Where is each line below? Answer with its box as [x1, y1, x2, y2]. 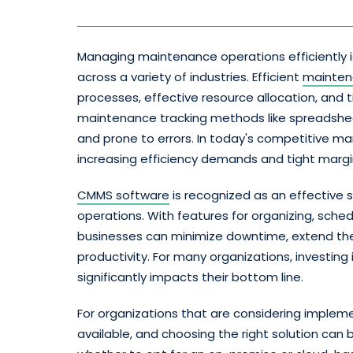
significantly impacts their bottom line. [77, 268, 303, 285]
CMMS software [77, 186, 169, 203]
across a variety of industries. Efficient [77, 68, 303, 85]
